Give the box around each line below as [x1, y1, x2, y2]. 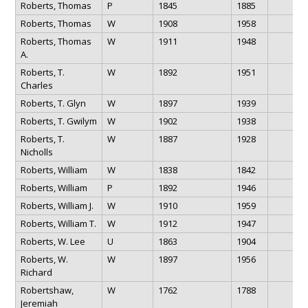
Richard [20, 265, 52, 278]
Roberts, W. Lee [20, 234, 85, 247]
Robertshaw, [20, 283, 74, 296]
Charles [20, 78, 53, 91]
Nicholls [20, 145, 53, 158]
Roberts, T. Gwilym [20, 114, 97, 127]
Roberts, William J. [20, 199, 93, 212]
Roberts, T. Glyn [20, 96, 86, 109]
